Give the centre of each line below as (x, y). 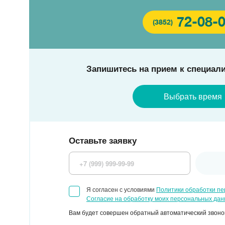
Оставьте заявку (102, 140)
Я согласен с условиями (121, 189)
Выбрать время (193, 96)
